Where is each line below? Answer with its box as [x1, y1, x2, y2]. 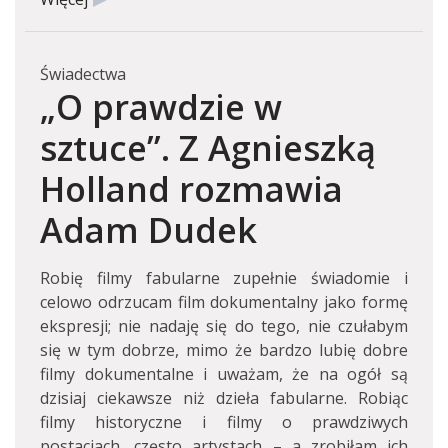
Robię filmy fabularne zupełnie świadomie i [40, 267, 408, 289]
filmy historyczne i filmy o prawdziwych [40, 411, 408, 433]
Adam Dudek [40, 206, 257, 253]
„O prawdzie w [40, 83, 282, 130]
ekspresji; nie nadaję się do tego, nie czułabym [40, 315, 408, 337]
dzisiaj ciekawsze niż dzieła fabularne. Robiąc [40, 387, 408, 409]
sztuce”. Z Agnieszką [40, 124, 376, 171]
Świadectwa [40, 63, 126, 85]
